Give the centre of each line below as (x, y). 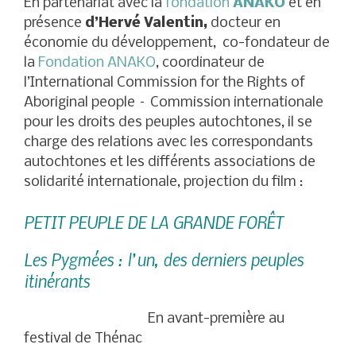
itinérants (57, 281)
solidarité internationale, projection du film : (163, 183)
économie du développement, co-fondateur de (177, 44)
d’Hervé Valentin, (146, 24)
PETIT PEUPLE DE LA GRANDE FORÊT (153, 222)
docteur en (244, 24)
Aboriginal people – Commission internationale (174, 103)
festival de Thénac (83, 339)
